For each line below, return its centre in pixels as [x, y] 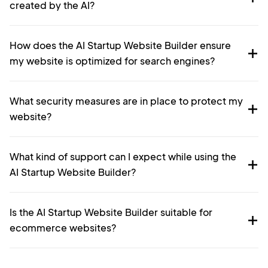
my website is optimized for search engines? [112, 61]
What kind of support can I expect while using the [123, 157]
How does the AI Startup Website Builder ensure [120, 45]
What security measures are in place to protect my [126, 101]
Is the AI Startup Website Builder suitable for [111, 212]
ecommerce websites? [63, 228]
